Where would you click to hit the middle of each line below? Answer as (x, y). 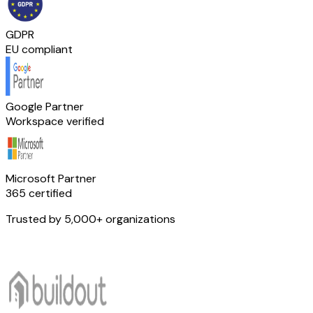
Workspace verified (55, 121)
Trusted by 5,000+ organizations (90, 219)
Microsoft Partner (51, 178)
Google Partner (45, 106)
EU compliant (39, 49)
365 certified (39, 193)
